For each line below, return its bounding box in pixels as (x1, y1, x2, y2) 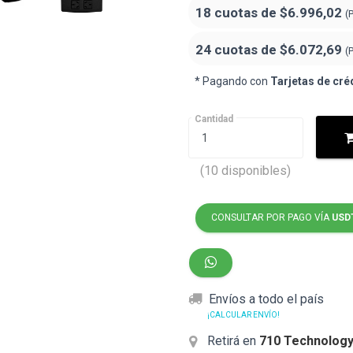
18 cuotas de (195, 5, 280, 20)
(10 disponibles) (200, 163, 292, 178)
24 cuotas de (195, 42, 280, 58)
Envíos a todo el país (209, 292, 324, 307)
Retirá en (204, 333, 259, 349)
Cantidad (195, 113, 233, 124)
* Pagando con (195, 75, 270, 87)
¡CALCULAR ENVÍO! (207, 310, 280, 320)
